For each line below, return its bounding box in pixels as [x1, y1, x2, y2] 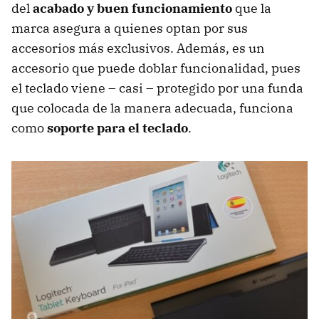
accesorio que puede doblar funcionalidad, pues [11, 59, 300, 76]
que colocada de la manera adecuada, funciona [11, 99, 293, 116]
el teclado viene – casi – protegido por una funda [11, 79, 303, 96]
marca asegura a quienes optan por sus [11, 19, 248, 36]
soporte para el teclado [47, 119, 188, 136]
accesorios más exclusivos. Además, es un [11, 39, 265, 56]
